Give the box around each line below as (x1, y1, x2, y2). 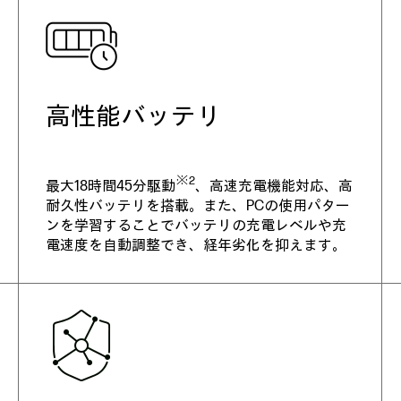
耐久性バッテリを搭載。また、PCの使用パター (45, 198, 350, 215)
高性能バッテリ (45, 102, 221, 132)
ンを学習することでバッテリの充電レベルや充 (45, 218, 346, 235)
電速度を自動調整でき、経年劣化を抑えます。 (45, 237, 346, 254)
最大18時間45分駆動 (45, 178, 175, 195)
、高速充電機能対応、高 (194, 178, 353, 195)
